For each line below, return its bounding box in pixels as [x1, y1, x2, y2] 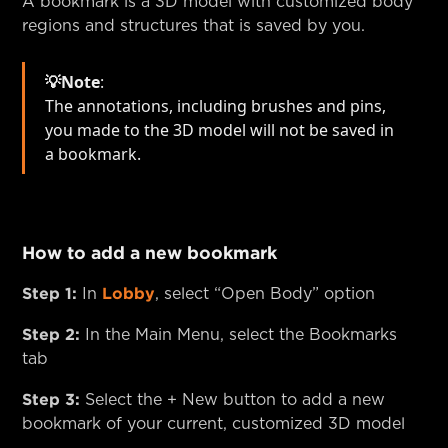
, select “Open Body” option [155, 285, 376, 302]
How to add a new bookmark [22, 242, 278, 262]
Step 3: [22, 389, 81, 408]
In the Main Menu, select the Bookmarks [80, 326, 398, 343]
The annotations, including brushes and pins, [45, 94, 387, 117]
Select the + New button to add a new [80, 391, 386, 408]
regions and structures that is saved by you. [22, 17, 366, 34]
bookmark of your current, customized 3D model [22, 415, 406, 432]
